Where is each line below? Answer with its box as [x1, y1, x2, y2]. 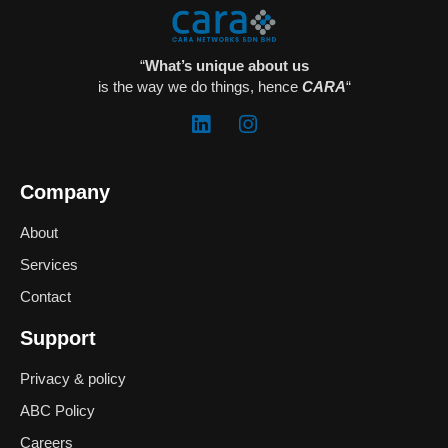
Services [20, 255, 78, 273]
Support [20, 326, 96, 349]
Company [20, 180, 110, 203]
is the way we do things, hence [97, 77, 302, 95]
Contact [20, 287, 71, 305]
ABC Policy [20, 401, 95, 419]
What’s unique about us [144, 57, 309, 75]
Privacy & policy [20, 369, 126, 387]
